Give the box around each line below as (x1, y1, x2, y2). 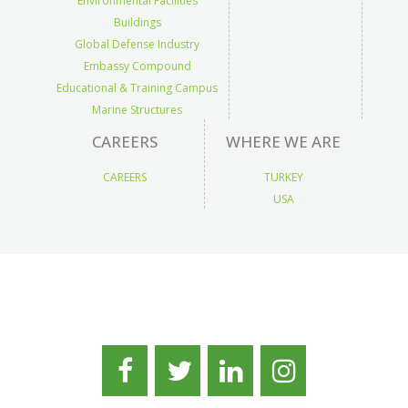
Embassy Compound (83, 58, 191, 74)
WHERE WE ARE (226, 131, 342, 152)
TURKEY (263, 169, 303, 185)
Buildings (113, 15, 161, 30)
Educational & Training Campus (56, 80, 218, 96)
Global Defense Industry (75, 36, 199, 52)
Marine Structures (92, 102, 182, 117)
